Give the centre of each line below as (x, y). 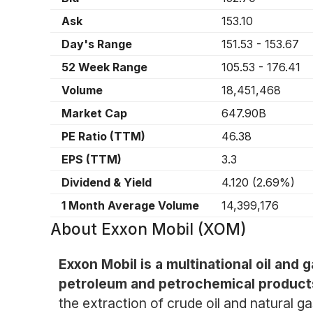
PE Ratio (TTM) (103, 137)
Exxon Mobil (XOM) (174, 229)
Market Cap (94, 114)
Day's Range (97, 44)
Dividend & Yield (107, 183)
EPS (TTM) (92, 160)
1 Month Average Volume (130, 206)
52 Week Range (104, 67)
